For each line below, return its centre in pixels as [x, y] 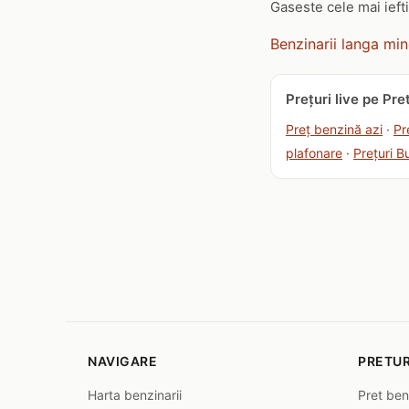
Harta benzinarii [135, 395]
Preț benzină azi [334, 129]
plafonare [314, 153]
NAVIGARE [122, 361]
